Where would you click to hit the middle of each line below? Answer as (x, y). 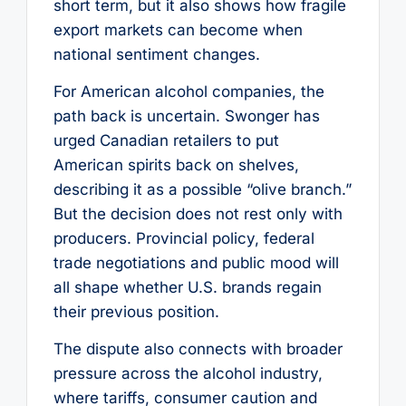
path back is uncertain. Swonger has (186, 116)
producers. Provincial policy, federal (184, 238)
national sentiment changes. (156, 54)
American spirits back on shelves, (176, 164)
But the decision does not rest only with (198, 213)
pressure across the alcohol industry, (188, 374)
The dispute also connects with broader (198, 349)
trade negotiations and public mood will (196, 262)
